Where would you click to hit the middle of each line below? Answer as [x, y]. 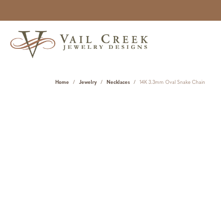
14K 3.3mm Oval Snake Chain [172, 83]
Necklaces [118, 83]
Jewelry [88, 83]
